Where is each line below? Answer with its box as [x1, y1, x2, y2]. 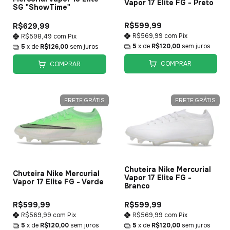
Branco [124, 181, 150, 190]
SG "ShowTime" [13, 3, 70, 12]
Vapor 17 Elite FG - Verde [13, 177, 104, 186]
